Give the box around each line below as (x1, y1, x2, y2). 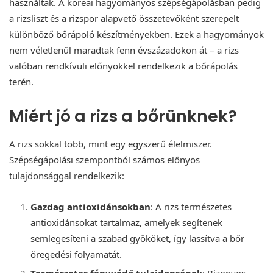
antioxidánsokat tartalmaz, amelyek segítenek (30, 216, 222, 229)
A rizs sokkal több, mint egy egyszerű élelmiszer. (9, 137, 212, 150)
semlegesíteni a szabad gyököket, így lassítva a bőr (30, 232, 244, 244)
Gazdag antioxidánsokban (30, 200, 151, 213)
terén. (9, 76, 34, 88)
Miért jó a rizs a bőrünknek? (9, 105, 237, 128)
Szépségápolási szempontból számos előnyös (9, 153, 200, 166)
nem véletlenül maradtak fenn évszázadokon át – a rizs (9, 44, 239, 57)
